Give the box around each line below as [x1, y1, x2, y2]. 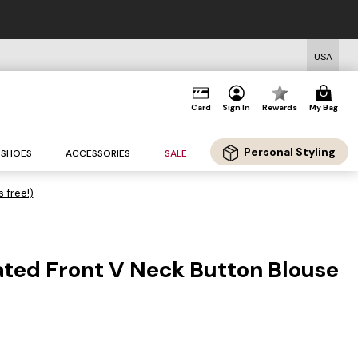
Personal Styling [243, 145, 336, 160]
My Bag [308, 102, 338, 113]
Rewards [262, 102, 298, 113]
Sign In [222, 102, 251, 113]
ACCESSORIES [66, 147, 131, 161]
